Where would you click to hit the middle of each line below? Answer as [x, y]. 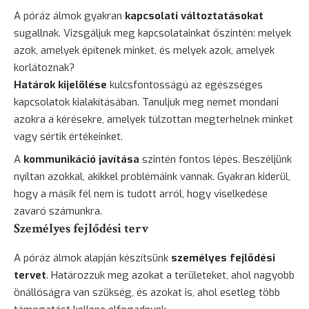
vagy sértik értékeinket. [68, 137]
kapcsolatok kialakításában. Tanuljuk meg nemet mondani [146, 102]
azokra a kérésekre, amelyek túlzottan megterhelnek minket [153, 120]
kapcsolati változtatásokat [194, 16]
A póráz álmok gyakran [69, 16]
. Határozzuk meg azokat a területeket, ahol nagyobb [170, 276]
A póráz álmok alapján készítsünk [92, 258]
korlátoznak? [44, 68]
